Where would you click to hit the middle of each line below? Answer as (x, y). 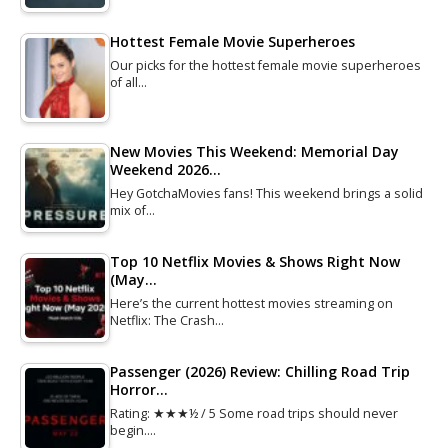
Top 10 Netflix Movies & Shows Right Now (255, 261)
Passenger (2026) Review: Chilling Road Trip (260, 371)
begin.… (133, 430)
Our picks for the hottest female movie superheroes (265, 65)
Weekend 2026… (165, 169)
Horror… (139, 389)
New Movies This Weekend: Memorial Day (254, 151)
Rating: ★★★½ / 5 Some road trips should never (254, 413)
